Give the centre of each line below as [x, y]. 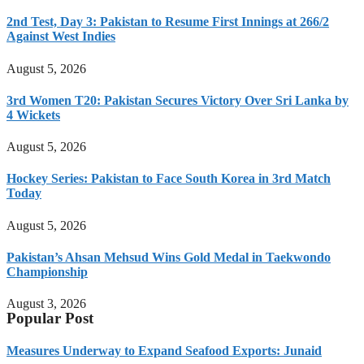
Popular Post [50, 318]
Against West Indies [61, 37]
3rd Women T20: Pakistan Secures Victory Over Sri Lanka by [178, 100]
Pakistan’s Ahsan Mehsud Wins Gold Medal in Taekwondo [169, 258]
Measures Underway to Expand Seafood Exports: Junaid [164, 350]
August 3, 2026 [46, 304]
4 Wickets [33, 115]
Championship [47, 272]
